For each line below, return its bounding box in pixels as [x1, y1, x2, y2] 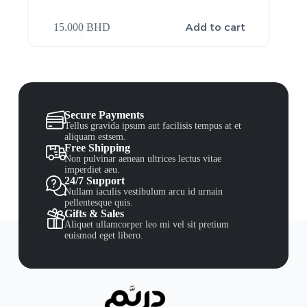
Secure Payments [64, 108, 145, 121]
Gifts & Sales [64, 207, 125, 219]
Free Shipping [64, 141, 131, 153]
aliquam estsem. [64, 131, 127, 142]
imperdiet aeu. [64, 164, 121, 175]
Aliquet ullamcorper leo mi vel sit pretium [64, 219, 230, 230]
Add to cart [186, 21, 246, 34]
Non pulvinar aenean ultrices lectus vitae [64, 153, 222, 164]
